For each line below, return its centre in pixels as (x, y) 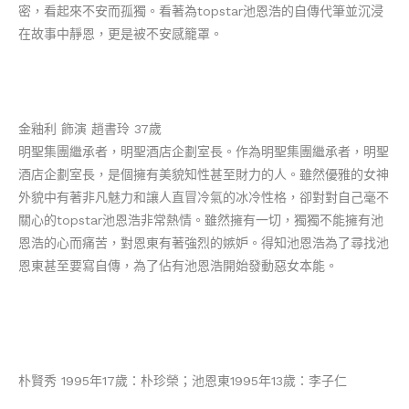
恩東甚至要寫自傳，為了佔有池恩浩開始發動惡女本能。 (178, 265)
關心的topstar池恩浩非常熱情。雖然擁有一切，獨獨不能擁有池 (201, 220)
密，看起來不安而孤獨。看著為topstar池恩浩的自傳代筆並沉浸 (201, 10)
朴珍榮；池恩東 (185, 380)
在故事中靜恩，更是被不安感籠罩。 (121, 33)
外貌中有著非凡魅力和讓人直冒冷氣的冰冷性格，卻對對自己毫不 (204, 197)
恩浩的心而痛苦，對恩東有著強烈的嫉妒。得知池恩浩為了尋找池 (204, 242)
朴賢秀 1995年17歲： (79, 380)
